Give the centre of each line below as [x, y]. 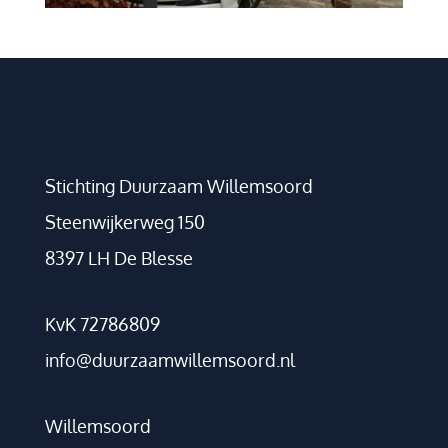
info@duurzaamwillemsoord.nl [169, 360]
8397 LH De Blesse [118, 258]
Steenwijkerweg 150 [124, 222]
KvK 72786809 [102, 324]
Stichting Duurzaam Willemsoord [178, 186]
